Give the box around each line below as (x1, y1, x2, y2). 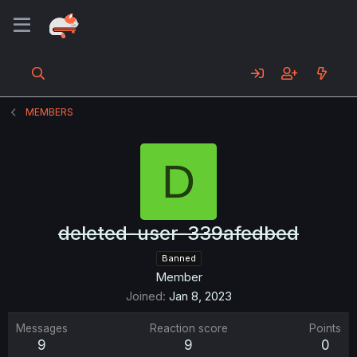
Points (309, 322, 341, 335)
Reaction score (149, 322, 228, 335)
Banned (161, 253, 196, 264)
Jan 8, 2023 (168, 288, 232, 304)
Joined (125, 288, 163, 304)
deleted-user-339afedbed (58, 222, 299, 245)
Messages (16, 322, 68, 335)
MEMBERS (25, 106, 74, 118)
